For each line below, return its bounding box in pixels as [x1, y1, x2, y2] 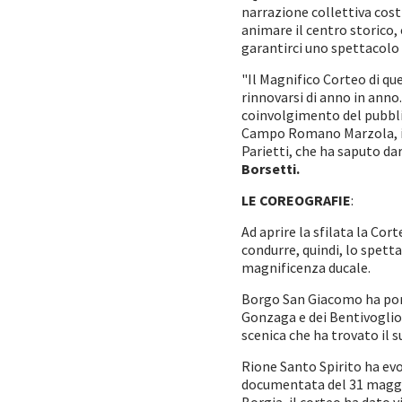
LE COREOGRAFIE [241, 191, 351, 209]
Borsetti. [241, 160, 300, 178]
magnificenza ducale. [241, 258, 373, 276]
